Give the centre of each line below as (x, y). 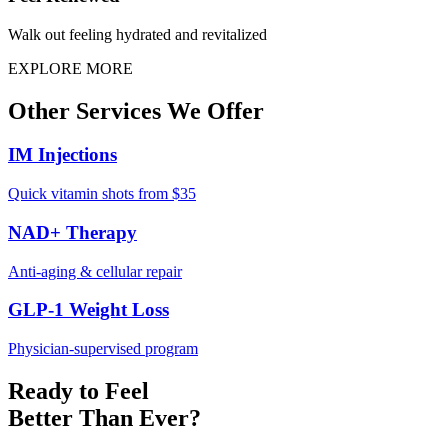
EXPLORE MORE (70, 68)
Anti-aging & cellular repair (95, 271)
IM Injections (62, 155)
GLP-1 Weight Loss (88, 310)
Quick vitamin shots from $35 (102, 194)
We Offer (212, 110)
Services (118, 110)
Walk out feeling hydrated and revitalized (137, 34)
